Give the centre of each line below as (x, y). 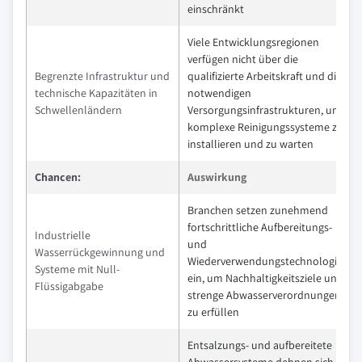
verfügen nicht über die (243, 59)
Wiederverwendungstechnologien (268, 261)
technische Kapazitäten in (96, 93)
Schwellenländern (78, 110)
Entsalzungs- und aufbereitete (260, 345)
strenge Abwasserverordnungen (264, 295)
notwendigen (219, 93)
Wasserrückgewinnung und (100, 253)
